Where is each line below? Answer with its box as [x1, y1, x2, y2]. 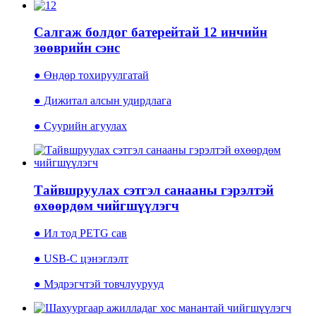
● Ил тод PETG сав [34, 226, 127, 239]
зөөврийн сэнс [34, 40, 120, 56]
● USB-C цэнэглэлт [34, 252, 128, 265]
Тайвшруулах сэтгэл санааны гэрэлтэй [34, 182, 274, 197]
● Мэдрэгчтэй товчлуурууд [34, 277, 164, 290]
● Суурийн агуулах [34, 120, 127, 133]
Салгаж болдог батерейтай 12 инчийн [34, 25, 267, 40]
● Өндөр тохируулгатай [34, 69, 149, 82]
